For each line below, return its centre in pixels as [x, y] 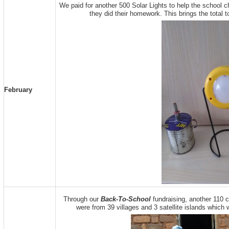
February [18, 89]
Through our [82, 199]
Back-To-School [125, 199]
